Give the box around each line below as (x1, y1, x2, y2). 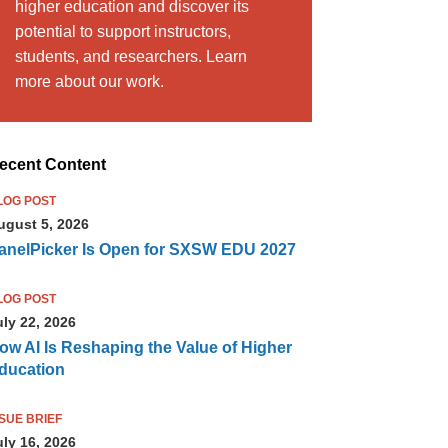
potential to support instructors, (14, 23, 231, 41)
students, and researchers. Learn (14, 48, 247, 66)
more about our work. (14, 73, 164, 91)
